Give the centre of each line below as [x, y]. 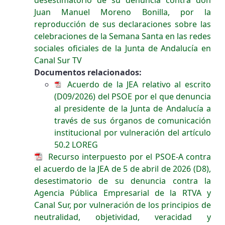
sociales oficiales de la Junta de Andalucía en [123, 48]
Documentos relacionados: [88, 72]
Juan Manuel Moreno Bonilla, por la [123, 12]
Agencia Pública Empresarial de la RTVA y [123, 193]
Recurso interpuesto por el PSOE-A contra [128, 156]
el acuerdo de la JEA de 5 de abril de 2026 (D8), [123, 168]
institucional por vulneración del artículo [133, 132]
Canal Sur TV [58, 60]
